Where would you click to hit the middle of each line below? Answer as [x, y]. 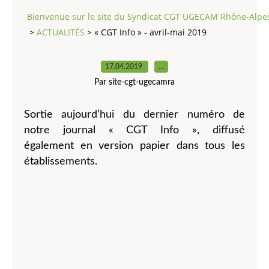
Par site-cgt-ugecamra [134, 82]
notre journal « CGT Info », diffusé [134, 130]
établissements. [61, 161]
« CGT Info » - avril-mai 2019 [150, 32]
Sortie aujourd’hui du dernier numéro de [134, 114]
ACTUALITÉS [61, 32]
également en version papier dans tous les [134, 146]
